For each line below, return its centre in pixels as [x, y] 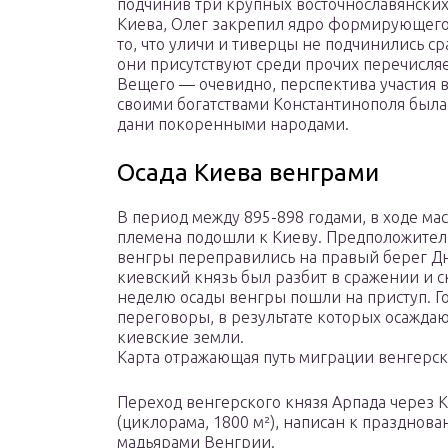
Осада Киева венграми [248, 173]
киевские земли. [180, 337]
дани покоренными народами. [233, 124]
